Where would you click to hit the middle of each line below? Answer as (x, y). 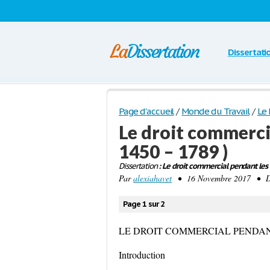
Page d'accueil (146, 111)
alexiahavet (152, 178)
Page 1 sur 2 (144, 204)
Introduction (142, 255)
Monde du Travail (215, 111)
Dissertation (138, 166)
